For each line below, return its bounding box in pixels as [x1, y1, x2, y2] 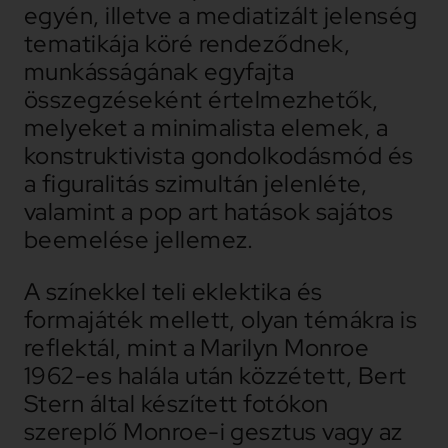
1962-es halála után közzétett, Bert [23, 360, 407, 392]
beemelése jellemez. [23, 224, 254, 256]
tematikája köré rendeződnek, [23, 28, 351, 60]
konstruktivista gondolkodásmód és [23, 140, 414, 172]
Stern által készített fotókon [23, 388, 329, 420]
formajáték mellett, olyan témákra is [23, 304, 418, 336]
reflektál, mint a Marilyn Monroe [23, 332, 370, 364]
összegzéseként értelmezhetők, [23, 84, 379, 116]
